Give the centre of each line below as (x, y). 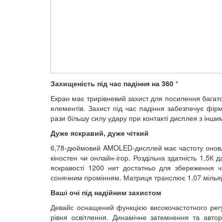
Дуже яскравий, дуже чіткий (100, 133)
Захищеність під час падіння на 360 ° (114, 83)
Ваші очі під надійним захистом (106, 193)
